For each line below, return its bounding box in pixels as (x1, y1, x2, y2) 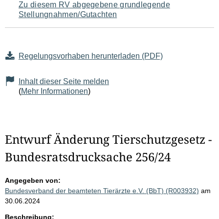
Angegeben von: (5, 176, 61, 185)
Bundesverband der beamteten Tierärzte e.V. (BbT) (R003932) (5, 187, 199, 195)
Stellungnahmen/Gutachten (19, 10, 117, 19)
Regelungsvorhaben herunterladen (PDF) (19, 52, 163, 61)
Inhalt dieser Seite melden (19, 77, 109, 86)
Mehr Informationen (21, 87, 88, 96)
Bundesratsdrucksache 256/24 (5, 149, 171, 165)
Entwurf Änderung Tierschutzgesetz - (5, 131, 212, 148)
